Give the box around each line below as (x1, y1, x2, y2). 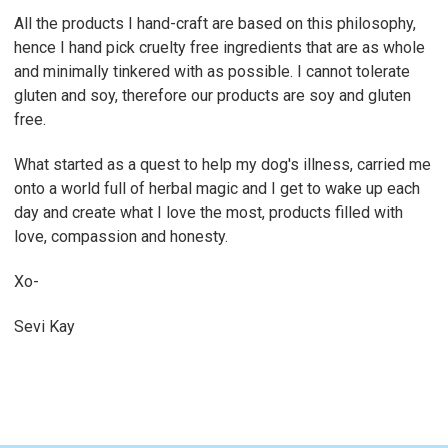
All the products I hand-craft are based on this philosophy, (14, 13, 416, 33)
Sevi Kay (14, 316, 75, 336)
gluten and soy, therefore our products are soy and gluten (14, 85, 411, 105)
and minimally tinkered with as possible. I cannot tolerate (14, 61, 410, 81)
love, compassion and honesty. (14, 226, 228, 246)
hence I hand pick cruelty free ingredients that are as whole (14, 37, 425, 57)
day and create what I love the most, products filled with (14, 202, 403, 222)
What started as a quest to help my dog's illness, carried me (14, 154, 431, 174)
